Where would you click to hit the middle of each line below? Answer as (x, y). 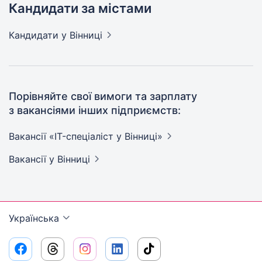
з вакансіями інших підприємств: (95, 110)
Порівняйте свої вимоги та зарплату (103, 96)
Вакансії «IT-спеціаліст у (67, 136)
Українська (34, 218)
